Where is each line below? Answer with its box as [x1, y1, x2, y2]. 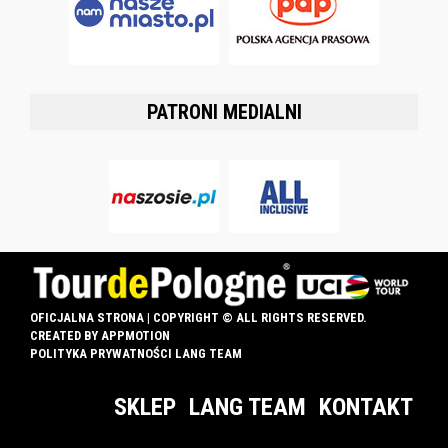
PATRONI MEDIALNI [146, 100, 302, 124]
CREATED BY [30, 327, 101, 343]
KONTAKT [319, 392, 413, 421]
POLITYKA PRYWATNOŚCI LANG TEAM [30, 345, 242, 361]
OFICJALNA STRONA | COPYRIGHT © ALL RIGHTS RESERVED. [30, 309, 367, 325]
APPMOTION [101, 327, 170, 343]
